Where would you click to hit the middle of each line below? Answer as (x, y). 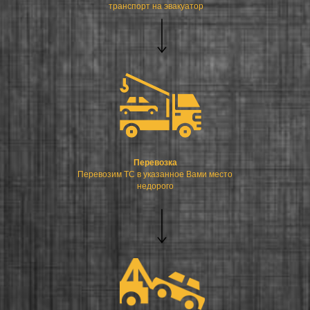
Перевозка (155, 162)
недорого (155, 186)
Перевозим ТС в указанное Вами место (155, 174)
